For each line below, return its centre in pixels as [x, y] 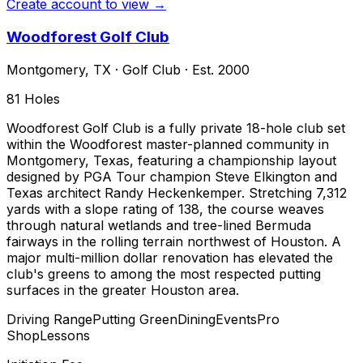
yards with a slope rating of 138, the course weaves [165, 209]
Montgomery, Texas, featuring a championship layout [171, 160]
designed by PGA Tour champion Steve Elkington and [172, 176]
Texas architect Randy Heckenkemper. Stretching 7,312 [177, 192]
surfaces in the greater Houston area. [123, 290]
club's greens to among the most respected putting [164, 273]
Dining [196, 319]
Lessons [65, 335]
